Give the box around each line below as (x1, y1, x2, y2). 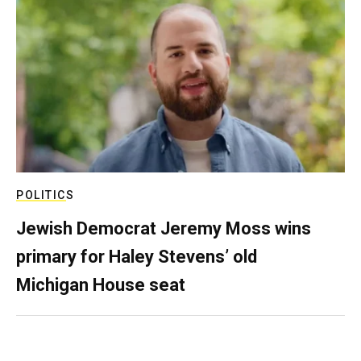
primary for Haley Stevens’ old (16, 246, 257, 267)
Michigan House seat (16, 274, 185, 295)
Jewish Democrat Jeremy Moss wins (16, 218, 311, 239)
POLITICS (16, 188, 74, 201)
